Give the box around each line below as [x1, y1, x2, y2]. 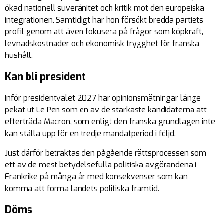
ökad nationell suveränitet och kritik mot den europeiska [5, 3, 204, 14]
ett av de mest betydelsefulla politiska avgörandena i [5, 160, 196, 170]
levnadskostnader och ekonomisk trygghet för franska [5, 38, 199, 49]
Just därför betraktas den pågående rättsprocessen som [5, 148, 206, 159]
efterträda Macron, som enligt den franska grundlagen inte [5, 116, 215, 127]
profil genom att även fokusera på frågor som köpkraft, [5, 27, 203, 37]
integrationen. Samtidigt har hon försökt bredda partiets [5, 15, 203, 26]
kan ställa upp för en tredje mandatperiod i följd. [5, 128, 176, 139]
